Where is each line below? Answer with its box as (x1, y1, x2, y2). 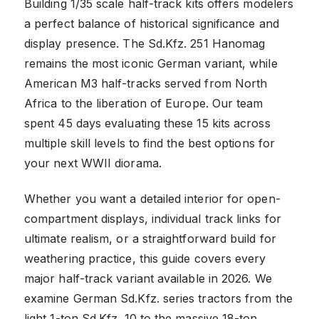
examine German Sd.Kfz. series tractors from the (24, 291, 293, 305)
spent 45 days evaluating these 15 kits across (24, 115, 271, 130)
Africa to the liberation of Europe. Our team (24, 95, 263, 110)
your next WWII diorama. (24, 155, 162, 170)
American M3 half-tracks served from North (24, 75, 268, 90)
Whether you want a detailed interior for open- (24, 191, 281, 206)
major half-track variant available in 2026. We (24, 271, 272, 286)
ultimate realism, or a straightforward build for (24, 231, 276, 246)
